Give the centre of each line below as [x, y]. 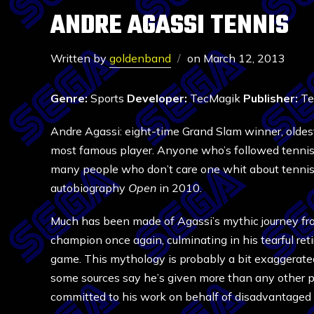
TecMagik [215, 98]
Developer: [157, 98]
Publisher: [271, 98]
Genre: [69, 98]
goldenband [140, 58]
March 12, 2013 [244, 58]
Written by [80, 58]
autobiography [89, 188]
